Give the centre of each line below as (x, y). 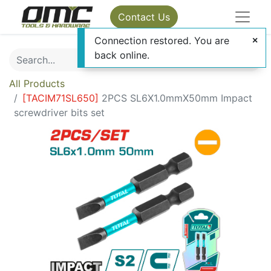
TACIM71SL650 (60, 98)
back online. (122, 55)
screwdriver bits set (59, 113)
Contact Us (144, 17)
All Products (37, 83)
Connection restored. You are (162, 41)
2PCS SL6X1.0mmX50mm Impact (177, 98)
